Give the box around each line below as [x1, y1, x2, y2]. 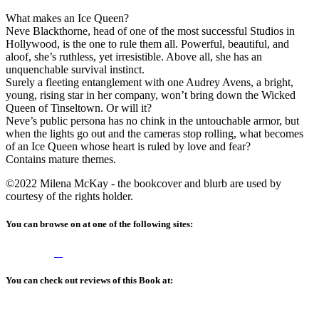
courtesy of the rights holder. [6, 190, 133, 203]
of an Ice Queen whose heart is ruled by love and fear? [6, 140, 251, 153]
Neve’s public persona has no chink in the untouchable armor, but [6, 115, 299, 127]
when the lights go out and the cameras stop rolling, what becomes [6, 127, 303, 140]
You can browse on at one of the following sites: [6, 219, 193, 230]
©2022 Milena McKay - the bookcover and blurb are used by [6, 177, 281, 190]
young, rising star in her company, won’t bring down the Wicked [6, 89, 296, 102]
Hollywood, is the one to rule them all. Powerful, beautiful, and [6, 38, 289, 51]
